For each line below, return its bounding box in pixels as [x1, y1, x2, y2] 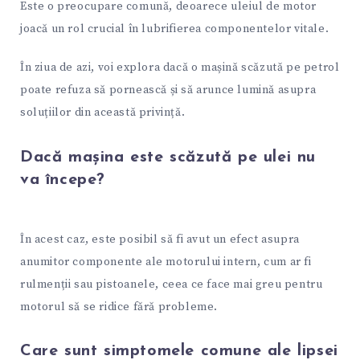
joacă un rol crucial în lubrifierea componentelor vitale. [20, 21, 329, 36]
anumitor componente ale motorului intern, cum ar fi [20, 254, 312, 269]
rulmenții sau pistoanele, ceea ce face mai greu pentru [20, 276, 323, 292]
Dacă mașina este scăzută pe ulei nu [20, 149, 316, 166]
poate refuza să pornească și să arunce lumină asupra [20, 83, 317, 98]
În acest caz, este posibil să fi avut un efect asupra [20, 231, 300, 247]
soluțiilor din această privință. [20, 105, 186, 121]
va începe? [20, 171, 105, 188]
